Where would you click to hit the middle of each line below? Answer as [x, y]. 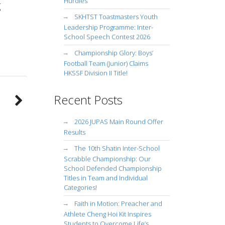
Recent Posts [88, 100]
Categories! [80, 187]
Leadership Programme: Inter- [108, 27]
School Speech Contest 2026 [107, 37]
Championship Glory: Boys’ [114, 53]
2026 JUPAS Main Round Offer [119, 122]
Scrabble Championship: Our [107, 159]
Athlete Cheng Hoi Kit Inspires [107, 214]
